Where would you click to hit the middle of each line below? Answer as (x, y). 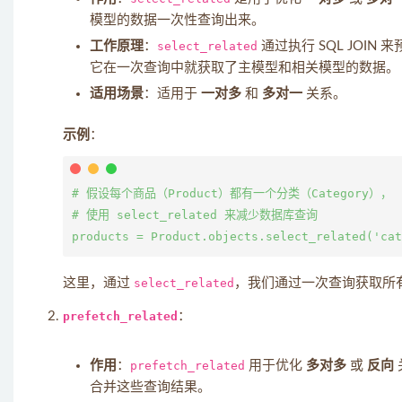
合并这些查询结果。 (150, 387)
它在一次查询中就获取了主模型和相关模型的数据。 (245, 68)
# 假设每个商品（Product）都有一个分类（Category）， (232, 193)
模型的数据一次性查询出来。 (177, 20)
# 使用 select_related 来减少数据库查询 (195, 215)
